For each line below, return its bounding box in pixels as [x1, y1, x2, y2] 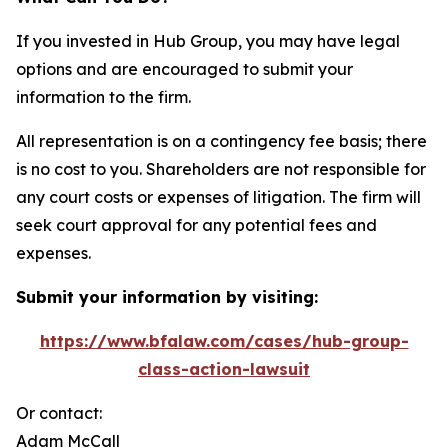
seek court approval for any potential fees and [16, 215, 377, 235]
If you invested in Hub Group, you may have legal [16, 31, 400, 51]
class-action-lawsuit [138, 359, 310, 379]
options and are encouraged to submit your [16, 59, 353, 79]
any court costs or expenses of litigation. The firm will [16, 187, 421, 207]
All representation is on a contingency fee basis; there [16, 131, 427, 151]
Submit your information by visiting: [16, 287, 318, 307]
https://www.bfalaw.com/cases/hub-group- [39, 331, 409, 351]
